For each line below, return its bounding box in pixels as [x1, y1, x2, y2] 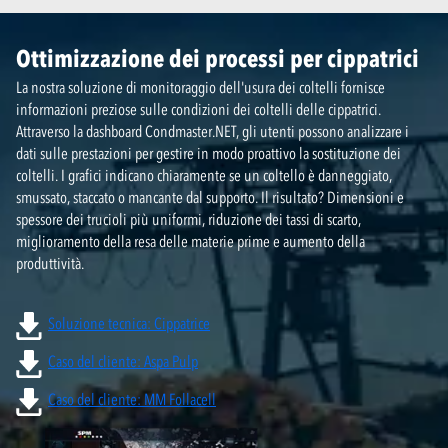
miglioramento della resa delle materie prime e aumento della [16, 231, 365, 252]
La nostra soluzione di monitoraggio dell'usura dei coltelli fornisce [16, 77, 385, 98]
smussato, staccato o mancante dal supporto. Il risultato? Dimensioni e [16, 187, 404, 208]
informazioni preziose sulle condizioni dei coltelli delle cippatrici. [16, 99, 381, 120]
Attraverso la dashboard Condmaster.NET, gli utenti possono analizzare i [16, 121, 409, 142]
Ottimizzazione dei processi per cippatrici [16, 44, 419, 74]
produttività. [16, 253, 84, 274]
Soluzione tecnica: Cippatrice [48, 313, 210, 334]
